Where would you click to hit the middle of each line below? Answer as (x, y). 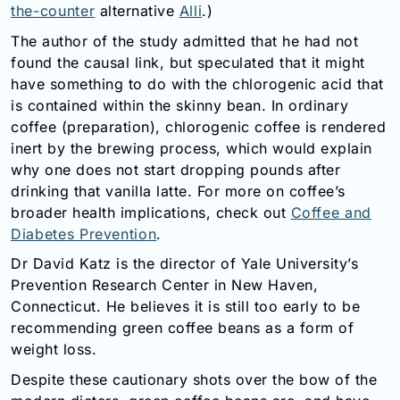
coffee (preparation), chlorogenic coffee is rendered (198, 126)
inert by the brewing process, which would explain (192, 148)
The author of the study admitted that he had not (184, 41)
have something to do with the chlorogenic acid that (197, 83)
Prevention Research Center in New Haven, (164, 285)
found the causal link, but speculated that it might (188, 62)
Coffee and (331, 212)
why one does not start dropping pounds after (175, 169)
